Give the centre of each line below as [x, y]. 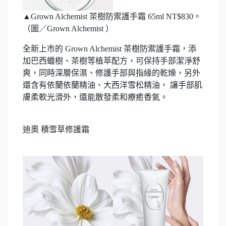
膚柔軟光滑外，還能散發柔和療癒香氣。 [95, 97]
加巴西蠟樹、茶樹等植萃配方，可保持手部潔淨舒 [111, 61]
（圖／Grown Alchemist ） [68, 28]
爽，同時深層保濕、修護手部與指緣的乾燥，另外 [111, 73]
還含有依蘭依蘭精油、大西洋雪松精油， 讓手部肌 [112, 85]
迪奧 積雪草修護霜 [56, 129]
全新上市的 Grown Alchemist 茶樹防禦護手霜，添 [109, 48]
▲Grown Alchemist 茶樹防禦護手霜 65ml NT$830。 [112, 16]
